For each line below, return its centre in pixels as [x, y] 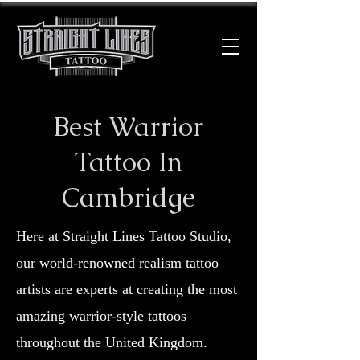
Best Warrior [129, 127]
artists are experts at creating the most [127, 289]
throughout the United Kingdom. [112, 342]
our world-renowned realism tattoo [117, 263]
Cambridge [129, 197]
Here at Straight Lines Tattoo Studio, [124, 236]
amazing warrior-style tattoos [101, 316]
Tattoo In [129, 162]
